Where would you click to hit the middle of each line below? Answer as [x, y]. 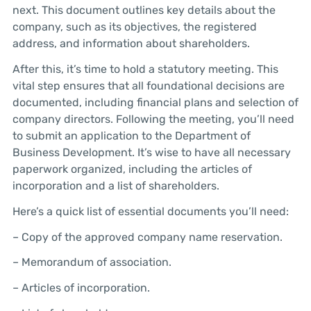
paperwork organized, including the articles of [132, 169]
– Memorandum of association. [92, 262]
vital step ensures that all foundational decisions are [148, 85]
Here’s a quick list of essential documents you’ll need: [150, 211]
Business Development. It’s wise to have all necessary [151, 152]
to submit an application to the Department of [131, 135]
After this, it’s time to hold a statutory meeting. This [145, 69]
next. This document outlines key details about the [144, 10]
